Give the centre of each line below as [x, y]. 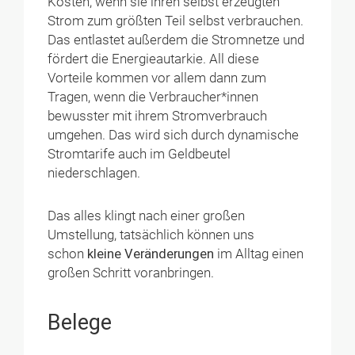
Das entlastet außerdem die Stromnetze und [176, 40]
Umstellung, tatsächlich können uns [151, 235]
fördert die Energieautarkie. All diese [154, 59]
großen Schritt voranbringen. [131, 273]
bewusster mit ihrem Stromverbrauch [158, 116]
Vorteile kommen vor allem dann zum [157, 78]
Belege [80, 322]
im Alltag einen [259, 254]
